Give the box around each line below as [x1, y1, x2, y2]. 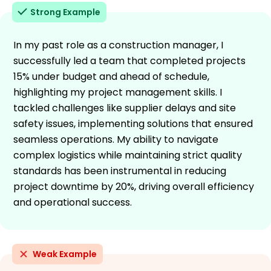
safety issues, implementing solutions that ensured [13, 116, 253, 131]
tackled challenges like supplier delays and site [13, 100, 236, 115]
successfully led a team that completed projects [13, 53, 246, 68]
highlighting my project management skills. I [13, 85, 222, 99]
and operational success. [13, 195, 132, 209]
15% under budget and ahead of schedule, [13, 69, 209, 83]
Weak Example [33, 247, 97, 260]
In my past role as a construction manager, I [13, 38, 223, 52]
